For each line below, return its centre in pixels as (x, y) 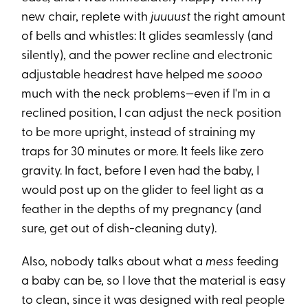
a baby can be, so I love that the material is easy (154, 282)
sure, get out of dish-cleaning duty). (119, 230)
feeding (256, 263)
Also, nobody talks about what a (114, 263)
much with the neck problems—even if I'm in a (146, 95)
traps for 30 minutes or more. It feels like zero (143, 153)
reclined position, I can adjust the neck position (152, 114)
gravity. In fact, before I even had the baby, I (141, 172)
